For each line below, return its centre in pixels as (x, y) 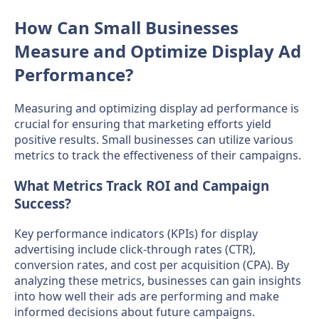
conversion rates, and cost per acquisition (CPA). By (152, 265)
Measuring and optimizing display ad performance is (157, 109)
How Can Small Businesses (126, 28)
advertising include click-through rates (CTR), (135, 249)
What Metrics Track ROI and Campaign (142, 186)
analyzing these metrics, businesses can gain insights (158, 280)
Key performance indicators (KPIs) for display (136, 233)
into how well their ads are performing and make (147, 296)
